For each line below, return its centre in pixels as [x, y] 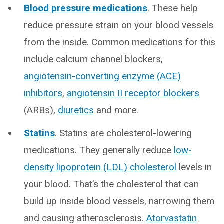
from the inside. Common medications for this [120, 42]
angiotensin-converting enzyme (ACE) [102, 76]
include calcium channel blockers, [93, 59]
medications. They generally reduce [99, 150]
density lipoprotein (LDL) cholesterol [100, 167]
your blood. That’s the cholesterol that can [111, 184]
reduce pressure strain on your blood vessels [119, 25]
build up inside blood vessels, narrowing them [119, 201]
